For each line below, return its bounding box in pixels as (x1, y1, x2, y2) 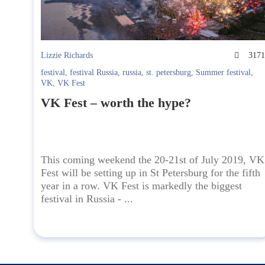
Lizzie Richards (41, 51, 93, 60)
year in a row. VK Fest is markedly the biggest (41, 180, 242, 192)
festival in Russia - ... (41, 193, 133, 205)
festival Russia (70, 68, 118, 77)
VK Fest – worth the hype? (41, 95, 191, 111)
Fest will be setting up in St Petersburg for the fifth (41, 167, 260, 179)
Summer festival (196, 68, 251, 77)
